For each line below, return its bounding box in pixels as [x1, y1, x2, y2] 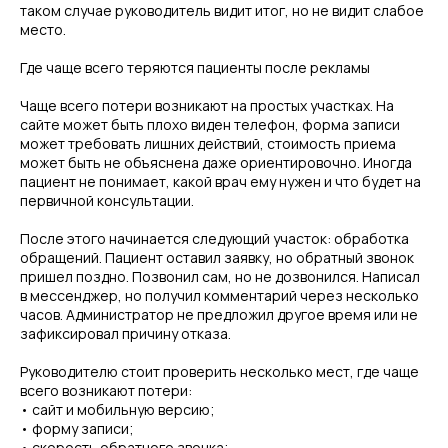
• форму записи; [20, 419, 134, 438]
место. [20, 20, 66, 39]
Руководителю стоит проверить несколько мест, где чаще [20, 362, 419, 381]
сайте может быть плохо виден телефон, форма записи [20, 115, 400, 134]
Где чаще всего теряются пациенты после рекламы [20, 58, 370, 77]
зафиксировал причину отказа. [20, 324, 231, 343]
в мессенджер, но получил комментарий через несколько [20, 286, 419, 305]
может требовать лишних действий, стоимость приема [20, 134, 396, 153]
